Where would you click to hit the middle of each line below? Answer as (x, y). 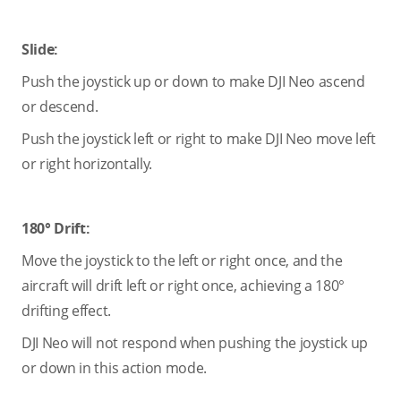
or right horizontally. (87, 164)
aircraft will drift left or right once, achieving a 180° (183, 286)
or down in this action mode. (115, 368)
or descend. (60, 107)
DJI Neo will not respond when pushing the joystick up (195, 343)
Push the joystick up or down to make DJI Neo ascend (193, 81)
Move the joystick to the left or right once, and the (182, 260)
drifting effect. (66, 311)
